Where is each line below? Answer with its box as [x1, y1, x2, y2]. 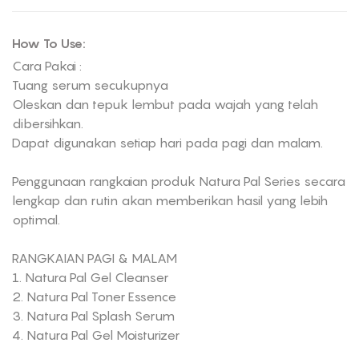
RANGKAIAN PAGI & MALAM [12, 250, 177, 266]
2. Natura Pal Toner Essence [12, 288, 176, 305]
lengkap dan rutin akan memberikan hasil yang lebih [12, 192, 328, 208]
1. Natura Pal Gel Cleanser [12, 269, 168, 285]
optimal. [12, 212, 60, 228]
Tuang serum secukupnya [12, 77, 168, 93]
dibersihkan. [12, 115, 83, 131]
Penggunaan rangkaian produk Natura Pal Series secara [12, 173, 345, 189]
